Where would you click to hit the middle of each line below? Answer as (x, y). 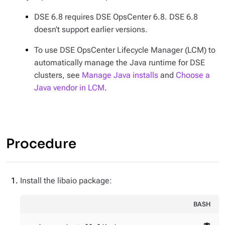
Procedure (41, 144)
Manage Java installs (120, 75)
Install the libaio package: (66, 181)
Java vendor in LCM (69, 88)
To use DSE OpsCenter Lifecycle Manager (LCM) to (125, 50)
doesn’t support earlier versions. (91, 29)
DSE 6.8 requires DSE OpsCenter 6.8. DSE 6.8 (116, 17)
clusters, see (58, 75)
